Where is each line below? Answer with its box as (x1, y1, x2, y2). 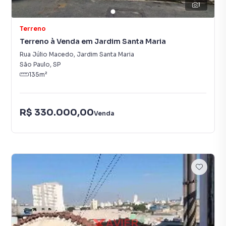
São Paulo (20, 61, 50, 68)
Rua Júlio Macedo (20, 50, 74, 58)
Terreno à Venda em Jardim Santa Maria (20, 37, 166, 46)
